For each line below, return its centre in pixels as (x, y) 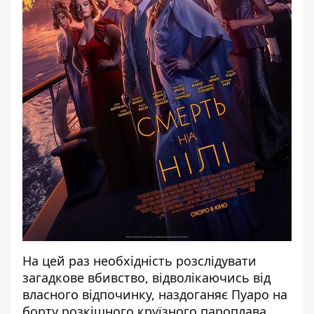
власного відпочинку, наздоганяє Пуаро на (155, 294)
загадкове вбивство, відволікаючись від (146, 277)
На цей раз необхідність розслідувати (139, 260)
